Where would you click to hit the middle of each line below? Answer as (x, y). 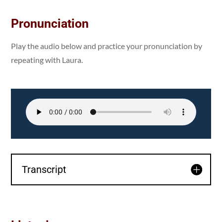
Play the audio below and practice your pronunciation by (107, 46)
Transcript (44, 169)
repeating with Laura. (47, 59)
